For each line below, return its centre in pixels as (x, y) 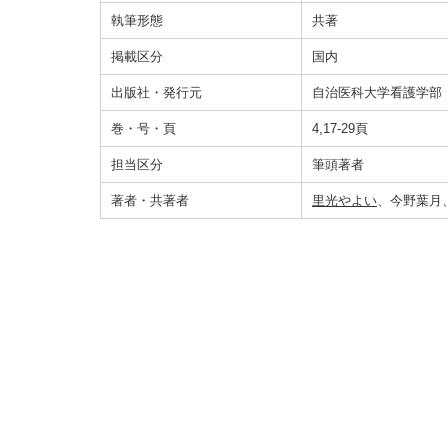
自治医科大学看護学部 (377, 92)
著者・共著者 (150, 200)
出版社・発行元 (156, 92)
